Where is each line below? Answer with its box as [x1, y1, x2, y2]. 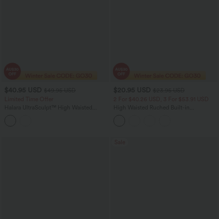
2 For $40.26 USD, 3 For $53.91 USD [113, 95, 209, 103]
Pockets [4, 117, 24, 125]
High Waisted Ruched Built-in [113, 104, 190, 111]
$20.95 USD [113, 86, 151, 94]
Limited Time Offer [4, 95, 53, 103]
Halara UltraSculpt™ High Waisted [4, 104, 92, 111]
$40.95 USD [4, 86, 42, 94]
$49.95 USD [44, 87, 76, 94]
